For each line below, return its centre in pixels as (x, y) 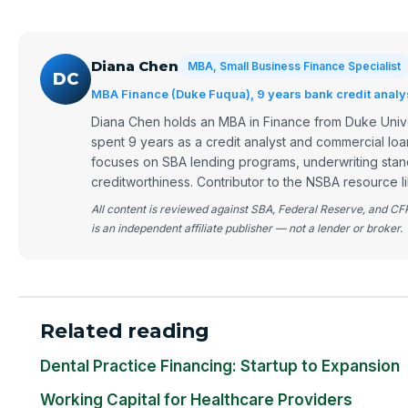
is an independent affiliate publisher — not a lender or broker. (247, 229)
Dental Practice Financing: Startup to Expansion (220, 367)
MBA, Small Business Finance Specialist (294, 66)
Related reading (125, 331)
